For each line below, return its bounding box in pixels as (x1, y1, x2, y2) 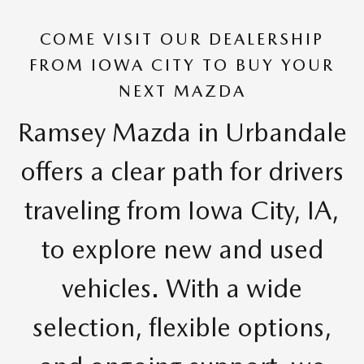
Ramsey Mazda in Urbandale (17, 115, 347, 148)
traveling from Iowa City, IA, (24, 193, 340, 226)
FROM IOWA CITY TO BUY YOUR (29, 55, 335, 76)
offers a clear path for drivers (20, 154, 344, 187)
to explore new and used (41, 232, 323, 265)
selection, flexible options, (32, 310, 332, 343)
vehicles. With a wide (62, 271, 302, 304)
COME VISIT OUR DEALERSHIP (40, 29, 324, 50)
